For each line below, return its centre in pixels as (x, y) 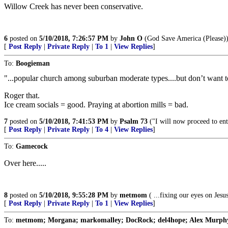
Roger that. (22, 95)
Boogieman (33, 63)
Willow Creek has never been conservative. (74, 6)
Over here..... (25, 163)
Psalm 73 (134, 121)
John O (131, 38)
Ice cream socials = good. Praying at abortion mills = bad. (96, 105)
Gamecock (32, 146)
